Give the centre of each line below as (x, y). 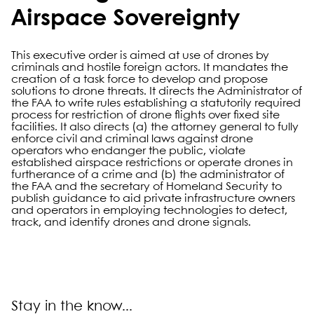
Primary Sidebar (123, 256)
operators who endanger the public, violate (128, 151)
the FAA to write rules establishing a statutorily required (156, 103)
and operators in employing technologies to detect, (149, 211)
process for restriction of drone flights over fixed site (145, 115)
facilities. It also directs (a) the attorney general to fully (155, 127)
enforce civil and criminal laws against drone (132, 139)
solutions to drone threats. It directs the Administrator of (157, 91)
